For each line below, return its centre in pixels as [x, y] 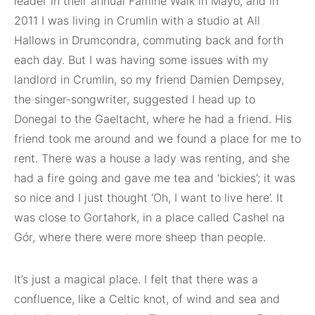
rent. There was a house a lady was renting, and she [152, 159]
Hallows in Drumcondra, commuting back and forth [149, 40]
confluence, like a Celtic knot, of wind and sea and [147, 299]
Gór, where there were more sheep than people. [140, 237]
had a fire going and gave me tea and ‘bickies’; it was [155, 178]
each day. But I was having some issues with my [141, 60]
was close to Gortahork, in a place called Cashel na [149, 218]
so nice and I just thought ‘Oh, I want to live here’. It [149, 198]
